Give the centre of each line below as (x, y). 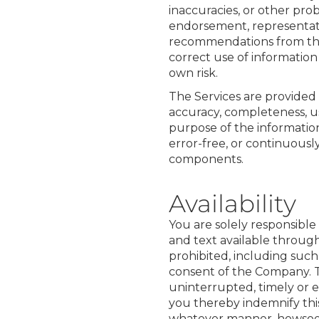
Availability (232, 204)
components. (206, 159)
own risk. (193, 73)
